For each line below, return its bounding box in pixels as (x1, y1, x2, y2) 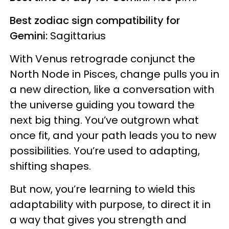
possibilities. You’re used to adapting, (10, 144, 200, 158)
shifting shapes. (10, 159, 94, 174)
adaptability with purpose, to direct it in (10, 197, 211, 212)
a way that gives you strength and (10, 213, 187, 227)
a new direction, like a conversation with (10, 82, 214, 97)
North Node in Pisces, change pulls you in (10, 67, 219, 82)
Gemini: (10, 29, 50, 43)
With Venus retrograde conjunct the (10, 52, 195, 66)
